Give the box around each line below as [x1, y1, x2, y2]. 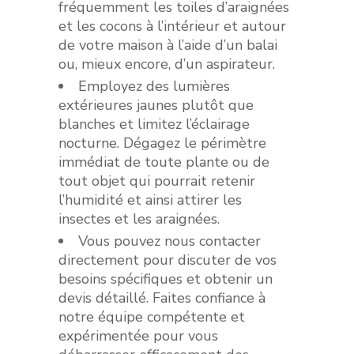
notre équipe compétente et [58, 307, 245, 326]
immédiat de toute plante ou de [58, 152, 269, 171]
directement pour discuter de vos [58, 250, 277, 269]
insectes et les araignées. [58, 209, 220, 228]
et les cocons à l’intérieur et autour [58, 16, 286, 36]
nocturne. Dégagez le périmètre [58, 133, 266, 153]
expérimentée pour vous [58, 326, 218, 345]
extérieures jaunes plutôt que [58, 95, 254, 115]
